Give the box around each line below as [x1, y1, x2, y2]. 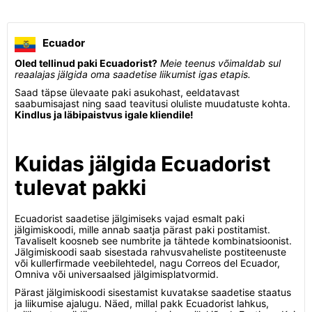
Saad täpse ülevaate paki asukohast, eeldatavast [15, 86, 240, 98]
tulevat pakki [15, 175, 146, 200]
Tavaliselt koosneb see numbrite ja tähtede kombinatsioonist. [15, 235, 292, 247]
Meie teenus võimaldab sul [160, 57, 281, 69]
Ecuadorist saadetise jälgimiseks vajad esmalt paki [15, 212, 244, 224]
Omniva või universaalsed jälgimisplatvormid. [15, 268, 219, 280]
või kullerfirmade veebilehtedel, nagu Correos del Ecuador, [15, 257, 280, 269]
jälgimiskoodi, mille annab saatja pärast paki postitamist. [15, 224, 270, 235]
